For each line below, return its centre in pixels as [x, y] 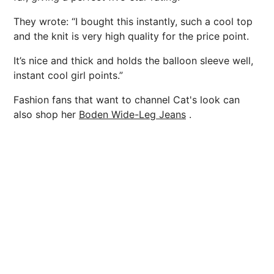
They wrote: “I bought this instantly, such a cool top [133, 21]
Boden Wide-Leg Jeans [132, 114]
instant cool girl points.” [68, 75]
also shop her [46, 114]
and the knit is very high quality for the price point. [131, 36]
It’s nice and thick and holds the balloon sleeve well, [133, 60]
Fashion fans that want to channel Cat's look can [127, 99]
